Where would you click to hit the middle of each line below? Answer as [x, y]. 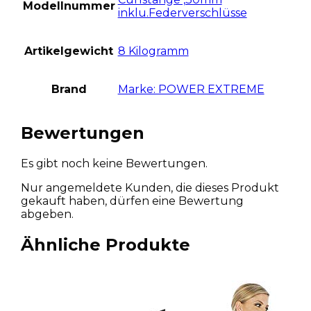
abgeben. [47, 215]
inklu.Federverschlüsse [182, 13]
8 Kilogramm [153, 51]
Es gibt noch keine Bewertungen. [114, 164]
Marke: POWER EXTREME [191, 90]
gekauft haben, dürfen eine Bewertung [132, 201]
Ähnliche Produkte [105, 244]
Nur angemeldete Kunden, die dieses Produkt [150, 188]
